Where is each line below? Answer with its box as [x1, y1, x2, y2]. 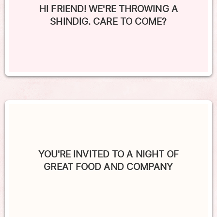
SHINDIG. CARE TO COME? [50, 15, 167, 29]
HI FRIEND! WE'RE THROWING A [39, 2, 178, 16]
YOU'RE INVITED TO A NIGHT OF [38, 147, 179, 161]
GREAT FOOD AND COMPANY [44, 160, 173, 174]
